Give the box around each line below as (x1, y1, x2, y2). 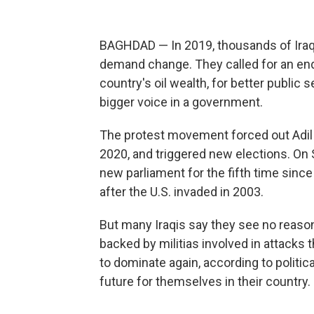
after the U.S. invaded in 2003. (100, 184, 264, 199)
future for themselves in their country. (100, 274, 310, 289)
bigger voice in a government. (100, 95, 263, 109)
